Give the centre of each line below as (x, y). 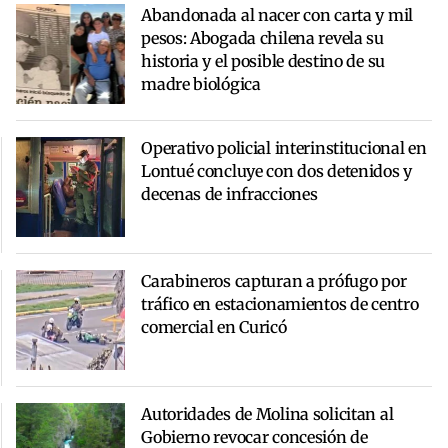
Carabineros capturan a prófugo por (274, 280)
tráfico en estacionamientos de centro (280, 303)
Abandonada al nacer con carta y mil (277, 14)
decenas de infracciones (229, 193)
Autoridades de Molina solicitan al (267, 413)
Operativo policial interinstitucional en (284, 147)
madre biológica (201, 83)
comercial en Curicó (214, 326)
